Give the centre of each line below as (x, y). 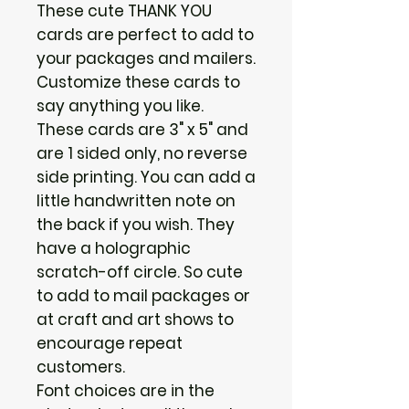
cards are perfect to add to (145, 34)
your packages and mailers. (146, 58)
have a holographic (114, 248)
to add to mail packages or (143, 295)
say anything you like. (122, 105)
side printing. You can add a (146, 177)
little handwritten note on (136, 200)
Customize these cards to (138, 82)
